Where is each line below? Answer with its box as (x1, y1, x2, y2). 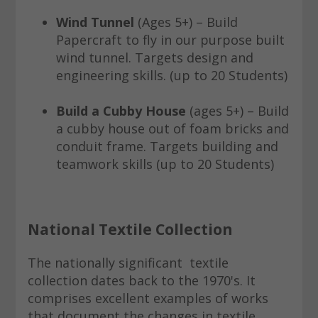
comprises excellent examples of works (27, 290, 268, 307)
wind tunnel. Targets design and (55, 49, 253, 67)
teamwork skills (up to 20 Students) (55, 155, 274, 173)
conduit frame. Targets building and (55, 138, 278, 155)
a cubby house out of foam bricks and (55, 120, 289, 138)
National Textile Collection (27, 219, 233, 240)
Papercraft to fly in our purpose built (55, 31, 285, 49)
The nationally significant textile (27, 254, 229, 272)
